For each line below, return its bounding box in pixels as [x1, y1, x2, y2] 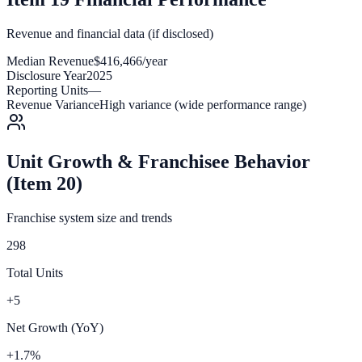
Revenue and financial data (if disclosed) [6, 27, 213, 41]
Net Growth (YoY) [6, 320, 103, 335]
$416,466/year [94, 54, 167, 69]
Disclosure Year [6, 69, 86, 83]
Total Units [6, 265, 63, 280]
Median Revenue [6, 54, 94, 69]
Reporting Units [6, 83, 88, 98]
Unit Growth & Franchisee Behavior [6, 151, 310, 173]
